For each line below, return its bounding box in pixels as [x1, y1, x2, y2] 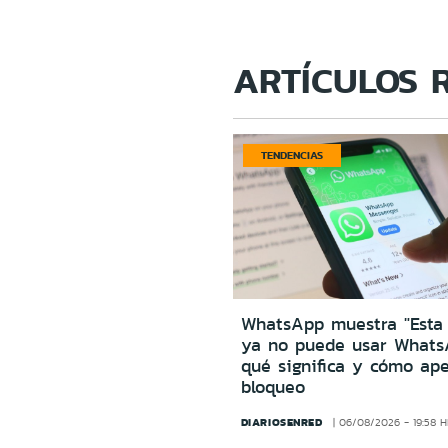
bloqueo [240, 374, 305, 401]
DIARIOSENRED [240, 414, 323, 431]
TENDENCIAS [260, 147, 323, 164]
